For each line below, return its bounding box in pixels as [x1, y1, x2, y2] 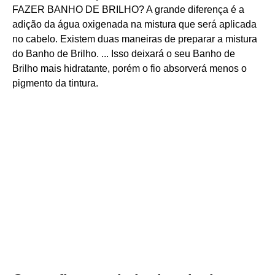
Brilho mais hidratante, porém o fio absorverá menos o [12, 63, 247, 74]
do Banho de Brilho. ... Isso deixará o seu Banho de [12, 48, 235, 59]
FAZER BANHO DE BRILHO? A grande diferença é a [12, 4, 244, 15]
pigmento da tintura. [12, 78, 98, 88]
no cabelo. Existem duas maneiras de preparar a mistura [12, 34, 257, 44]
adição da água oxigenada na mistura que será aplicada [12, 19, 257, 29]
